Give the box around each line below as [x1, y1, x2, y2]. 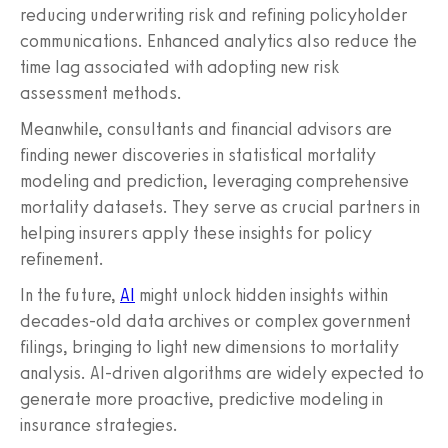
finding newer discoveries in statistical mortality [20, 144, 376, 167]
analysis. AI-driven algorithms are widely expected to [20, 362, 424, 385]
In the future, [20, 284, 120, 307]
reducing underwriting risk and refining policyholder [20, 4, 408, 27]
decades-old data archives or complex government [20, 310, 411, 333]
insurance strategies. [20, 414, 178, 437]
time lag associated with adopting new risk [20, 56, 339, 79]
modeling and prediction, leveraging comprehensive [20, 170, 409, 193]
